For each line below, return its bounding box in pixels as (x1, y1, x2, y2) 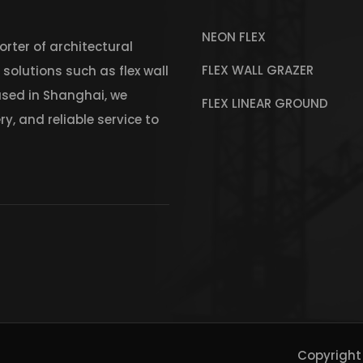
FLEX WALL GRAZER (202, 62, 314, 79)
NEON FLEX (202, 28, 266, 45)
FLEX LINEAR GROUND (202, 95, 328, 112)
